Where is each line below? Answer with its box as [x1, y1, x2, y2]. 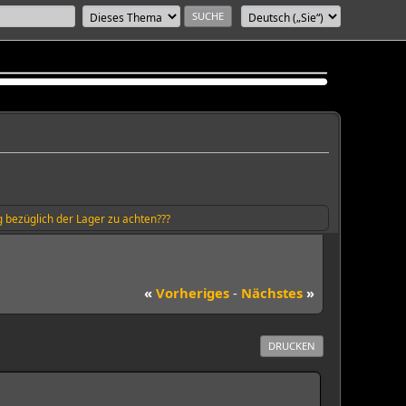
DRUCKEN [268, 338, 315, 353]
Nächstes [241, 283, 306, 302]
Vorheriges [152, 283, 229, 302]
